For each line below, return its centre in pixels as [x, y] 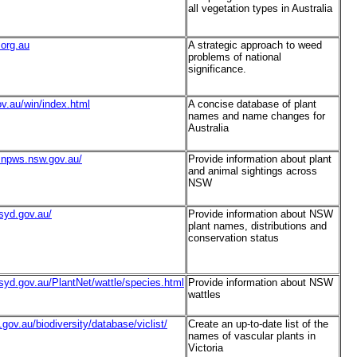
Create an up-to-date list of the [258, 324]
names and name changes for [257, 116]
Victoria [206, 348]
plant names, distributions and [257, 226]
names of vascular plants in [252, 336]
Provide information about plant [260, 159]
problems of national [235, 57]
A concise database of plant [252, 104]
